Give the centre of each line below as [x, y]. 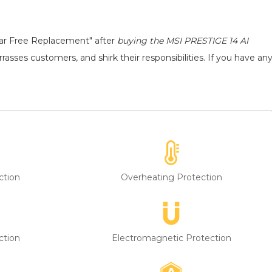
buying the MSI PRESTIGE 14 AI [183, 41]
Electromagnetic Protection [171, 238]
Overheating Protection [171, 177]
